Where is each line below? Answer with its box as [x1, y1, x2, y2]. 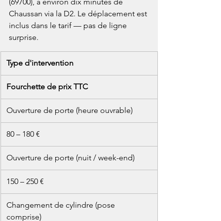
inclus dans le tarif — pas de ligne [9, 21, 129, 31]
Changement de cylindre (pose [6, 200, 117, 210]
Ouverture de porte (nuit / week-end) [6, 153, 135, 163]
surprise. [9, 33, 38, 42]
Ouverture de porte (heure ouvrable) [6, 106, 133, 115]
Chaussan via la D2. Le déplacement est [9, 9, 149, 19]
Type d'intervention [6, 58, 74, 68]
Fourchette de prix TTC [6, 82, 88, 92]
